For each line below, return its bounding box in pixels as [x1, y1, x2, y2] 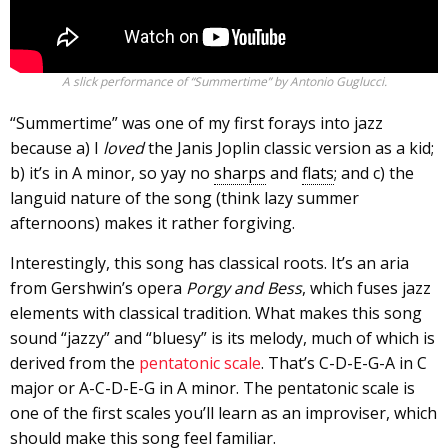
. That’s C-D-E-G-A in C [261, 352, 427, 375]
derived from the [10, 352, 139, 375]
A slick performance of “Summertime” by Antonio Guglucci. [61, 73, 387, 91]
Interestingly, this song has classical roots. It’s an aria [10, 252, 409, 275]
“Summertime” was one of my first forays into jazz [10, 112, 383, 135]
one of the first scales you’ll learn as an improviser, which [10, 402, 437, 425]
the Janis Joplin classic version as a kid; [144, 137, 434, 160]
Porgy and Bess [186, 277, 302, 300]
